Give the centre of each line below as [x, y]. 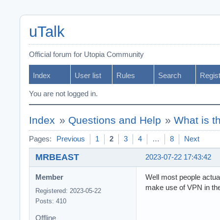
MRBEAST [57, 157]
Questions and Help [114, 120]
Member [49, 178]
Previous [71, 139]
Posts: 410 [51, 201]
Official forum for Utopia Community [86, 55]
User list [88, 76]
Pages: [40, 139]
